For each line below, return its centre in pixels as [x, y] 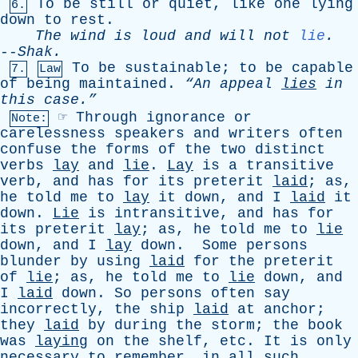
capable [322, 68]
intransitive [167, 213]
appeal [246, 84]
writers [259, 133]
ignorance [186, 117]
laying [62, 341]
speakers [149, 133]
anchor [290, 309]
